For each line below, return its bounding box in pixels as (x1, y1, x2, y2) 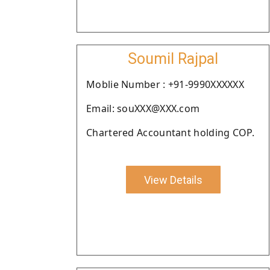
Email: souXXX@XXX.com (86, 102, 200, 115)
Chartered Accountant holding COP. (86, 126, 254, 139)
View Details (143, 173, 202, 186)
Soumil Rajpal (128, 50, 218, 67)
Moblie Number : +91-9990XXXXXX (86, 78, 244, 91)
